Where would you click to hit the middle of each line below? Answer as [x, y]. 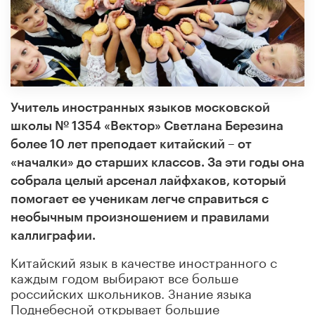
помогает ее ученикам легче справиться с [140, 199]
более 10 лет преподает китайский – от [131, 144]
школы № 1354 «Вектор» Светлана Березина [147, 126]
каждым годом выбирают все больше [124, 276]
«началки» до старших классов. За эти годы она [157, 162]
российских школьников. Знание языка [131, 291]
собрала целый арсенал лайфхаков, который [148, 180]
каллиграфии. [53, 235]
